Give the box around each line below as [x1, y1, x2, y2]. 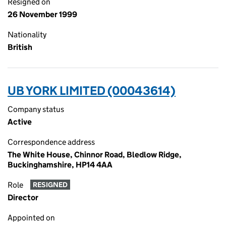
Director [8, 193, 38, 202]
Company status [8, 104, 64, 114]
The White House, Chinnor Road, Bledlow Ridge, [8, 150, 182, 159]
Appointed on [8, 213, 55, 222]
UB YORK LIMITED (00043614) [8, 83, 176, 98]
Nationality [8, 30, 46, 39]
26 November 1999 [8, 10, 77, 19]
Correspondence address [8, 137, 95, 147]
